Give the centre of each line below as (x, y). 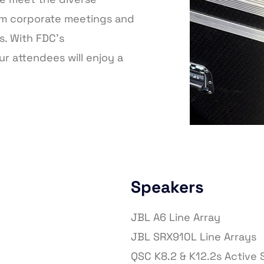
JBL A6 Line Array (176, 217)
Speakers (167, 187)
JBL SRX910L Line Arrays (194, 237)
